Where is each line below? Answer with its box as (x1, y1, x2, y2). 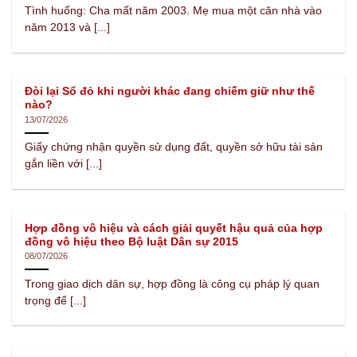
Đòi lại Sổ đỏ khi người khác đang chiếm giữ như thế (25, 85, 316, 98)
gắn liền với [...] (25, 158, 103, 171)
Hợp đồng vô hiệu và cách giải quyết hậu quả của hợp (25, 222, 324, 234)
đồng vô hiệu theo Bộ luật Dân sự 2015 (25, 235, 239, 248)
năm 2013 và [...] (25, 22, 111, 34)
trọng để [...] (25, 294, 87, 307)
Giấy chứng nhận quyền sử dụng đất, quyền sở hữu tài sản (25, 141, 324, 154)
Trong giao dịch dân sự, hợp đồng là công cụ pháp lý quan (25, 277, 320, 290)
